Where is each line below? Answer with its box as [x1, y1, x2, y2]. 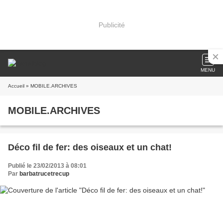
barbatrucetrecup [19, 170, 69, 177]
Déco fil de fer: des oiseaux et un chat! [8, 142, 172, 152]
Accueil [8, 83, 24, 89]
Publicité [98, 20, 125, 29]
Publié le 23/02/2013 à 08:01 [8, 162, 87, 169]
